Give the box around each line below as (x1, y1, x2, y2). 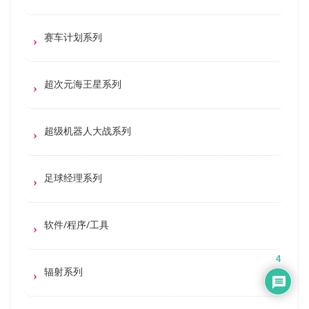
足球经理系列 (44, 171, 102, 184)
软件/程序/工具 (44, 218, 109, 231)
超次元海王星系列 (44, 77, 121, 90)
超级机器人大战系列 (44, 124, 131, 137)
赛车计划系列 (44, 30, 102, 43)
